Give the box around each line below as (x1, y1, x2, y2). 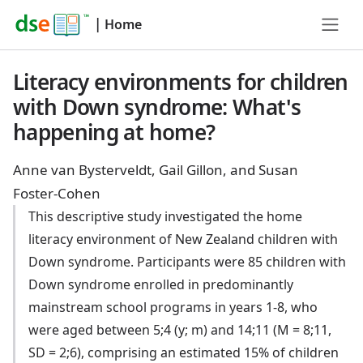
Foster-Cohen (13, 184, 100, 203)
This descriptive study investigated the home (28, 207, 303, 225)
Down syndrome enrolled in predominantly (28, 275, 294, 293)
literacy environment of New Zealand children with (28, 230, 339, 248)
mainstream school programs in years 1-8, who (28, 298, 318, 316)
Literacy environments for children (13, 67, 348, 96)
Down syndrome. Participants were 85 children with (28, 253, 347, 271)
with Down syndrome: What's (13, 92, 301, 122)
